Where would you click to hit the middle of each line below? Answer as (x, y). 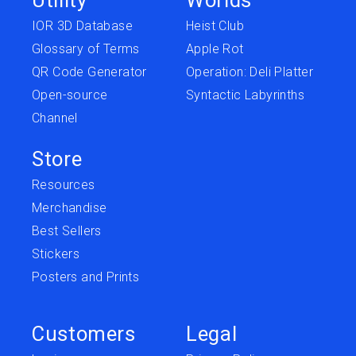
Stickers (56, 253)
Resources (64, 184)
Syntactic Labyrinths (245, 95)
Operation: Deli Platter (250, 72)
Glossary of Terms (86, 48)
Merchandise (70, 207)
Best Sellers (67, 230)
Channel (55, 118)
